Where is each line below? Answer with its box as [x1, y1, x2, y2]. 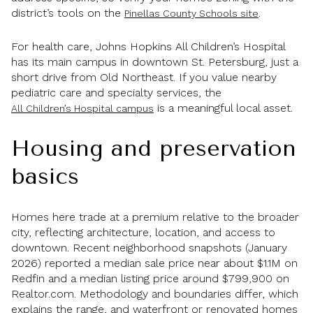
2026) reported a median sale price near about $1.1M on [11, 256, 298, 270]
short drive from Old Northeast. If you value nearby [11, 71, 277, 85]
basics [11, 163, 79, 190]
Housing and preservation [11, 136, 296, 162]
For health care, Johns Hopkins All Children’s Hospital [11, 40, 285, 54]
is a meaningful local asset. [154, 101, 293, 115]
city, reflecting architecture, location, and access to [11, 225, 275, 239]
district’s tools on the [11, 6, 124, 20]
